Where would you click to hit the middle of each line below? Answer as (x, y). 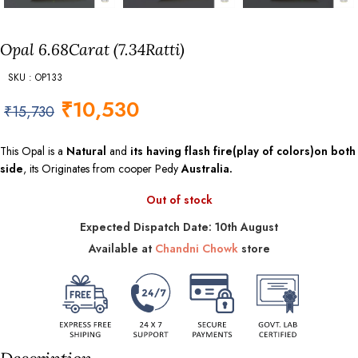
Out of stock (179, 200)
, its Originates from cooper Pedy (102, 169)
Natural (86, 151)
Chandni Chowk (196, 249)
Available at (121, 249)
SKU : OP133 (35, 78)
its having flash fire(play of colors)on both (243, 151)
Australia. (207, 169)
